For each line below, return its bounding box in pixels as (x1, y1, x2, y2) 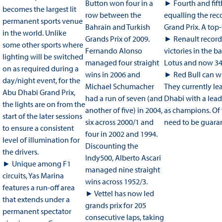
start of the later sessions (2, 111, 82, 121)
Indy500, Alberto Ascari (85, 153, 161, 163)
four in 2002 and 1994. (85, 129, 158, 139)
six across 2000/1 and (85, 117, 154, 127)
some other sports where (2, 40, 83, 50)
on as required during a (2, 63, 79, 74)
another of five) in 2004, (85, 105, 163, 115)
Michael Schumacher (85, 81, 154, 92)
